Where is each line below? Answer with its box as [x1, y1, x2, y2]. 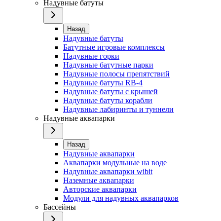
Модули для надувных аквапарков [63, 193, 179, 202]
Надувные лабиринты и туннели [63, 105, 174, 113]
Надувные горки [63, 51, 119, 60]
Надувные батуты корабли [63, 96, 152, 105]
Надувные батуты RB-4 [63, 78, 143, 87]
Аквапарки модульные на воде [63, 158, 167, 167]
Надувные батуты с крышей [63, 87, 158, 96]
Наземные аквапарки [63, 176, 134, 184]
